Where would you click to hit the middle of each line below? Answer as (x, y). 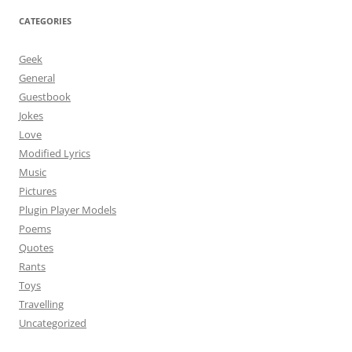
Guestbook (45, 97)
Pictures (38, 191)
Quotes (36, 248)
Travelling (41, 304)
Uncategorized (53, 323)
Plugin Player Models (68, 210)
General (37, 78)
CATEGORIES (45, 21)
